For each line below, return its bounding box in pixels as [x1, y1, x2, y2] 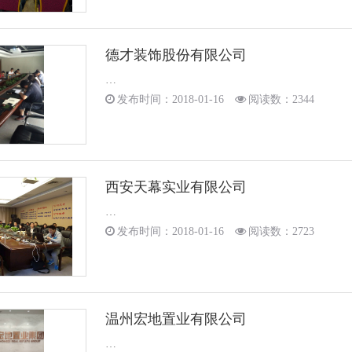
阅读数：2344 [248, 93, 314, 105]
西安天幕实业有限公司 [105, 179, 247, 195]
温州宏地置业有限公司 [105, 311, 247, 327]
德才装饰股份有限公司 [105, 47, 247, 63]
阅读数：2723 [248, 225, 314, 237]
